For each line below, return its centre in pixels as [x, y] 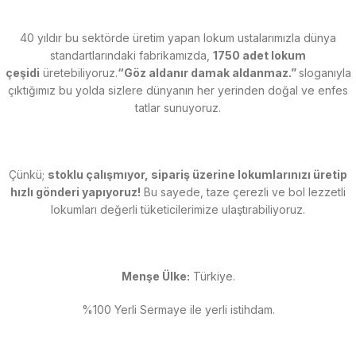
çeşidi [22, 73]
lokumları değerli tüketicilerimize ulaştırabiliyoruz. [178, 209]
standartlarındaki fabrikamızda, [132, 55]
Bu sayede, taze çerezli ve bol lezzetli [243, 192]
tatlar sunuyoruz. [178, 108]
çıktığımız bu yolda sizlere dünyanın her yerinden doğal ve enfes [178, 90]
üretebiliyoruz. [78, 73]
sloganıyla [325, 73]
